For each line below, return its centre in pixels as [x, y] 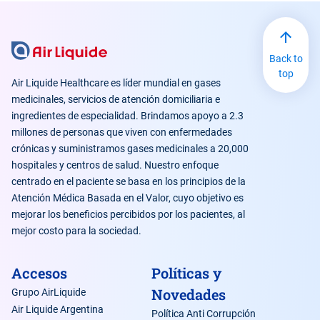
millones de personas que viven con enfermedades [122, 132]
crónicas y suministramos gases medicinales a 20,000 [130, 148]
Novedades [189, 294]
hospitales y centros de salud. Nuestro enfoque [115, 165]
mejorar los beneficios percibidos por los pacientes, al [128, 214]
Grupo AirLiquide [49, 292]
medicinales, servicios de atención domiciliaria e [116, 99]
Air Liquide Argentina [57, 309]
